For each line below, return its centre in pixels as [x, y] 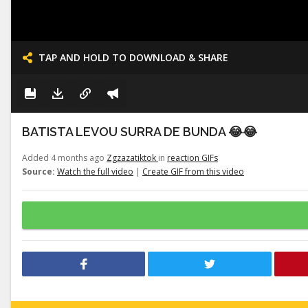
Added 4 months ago [64, 158]
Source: [38, 172]
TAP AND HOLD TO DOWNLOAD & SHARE [133, 57]
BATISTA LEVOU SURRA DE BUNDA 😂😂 [140, 132]
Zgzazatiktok [132, 158]
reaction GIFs [192, 158]
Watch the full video [95, 172]
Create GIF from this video [193, 172]
